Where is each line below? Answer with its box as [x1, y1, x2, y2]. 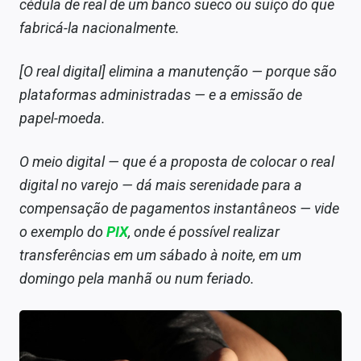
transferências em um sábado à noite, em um [19, 246, 301, 263]
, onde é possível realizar [128, 222, 280, 240]
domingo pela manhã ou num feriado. [19, 269, 255, 287]
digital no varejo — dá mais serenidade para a [19, 176, 302, 193]
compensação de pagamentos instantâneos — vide [19, 199, 339, 217]
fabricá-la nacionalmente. [19, 19, 180, 36]
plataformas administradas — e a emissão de [19, 85, 302, 103]
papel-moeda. [19, 109, 106, 127]
